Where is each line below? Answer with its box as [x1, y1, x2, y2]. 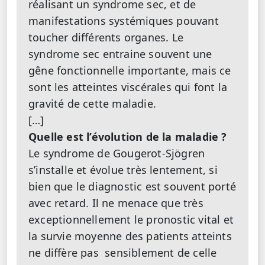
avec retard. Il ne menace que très [28, 196, 203, 210]
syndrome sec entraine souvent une [28, 47, 212, 61]
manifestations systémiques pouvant [28, 14, 219, 28]
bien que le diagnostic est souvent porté [28, 179, 237, 193]
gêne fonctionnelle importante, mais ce [28, 63, 231, 77]
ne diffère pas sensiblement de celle [28, 245, 217, 260]
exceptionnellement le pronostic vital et [28, 212, 234, 227]
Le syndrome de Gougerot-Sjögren [28, 146, 205, 160]
